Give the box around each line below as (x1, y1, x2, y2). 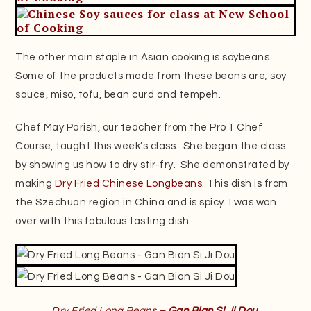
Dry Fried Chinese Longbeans (54, 178, 203, 189)
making (15, 178, 55, 189)
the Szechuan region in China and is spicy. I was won (15, 196, 277, 208)
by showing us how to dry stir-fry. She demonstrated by (15, 159, 289, 170)
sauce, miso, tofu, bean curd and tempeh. (15, 89, 221, 100)
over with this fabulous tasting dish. (15, 215, 192, 226)
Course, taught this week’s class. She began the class (15, 140, 286, 151)
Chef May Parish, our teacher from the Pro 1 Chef (15, 121, 263, 133)
